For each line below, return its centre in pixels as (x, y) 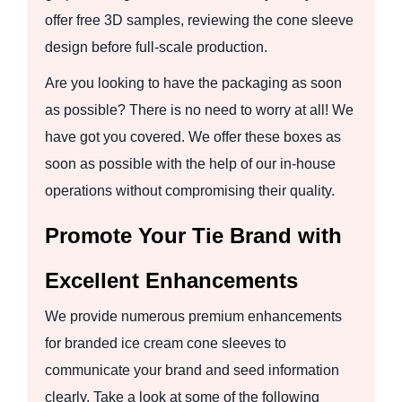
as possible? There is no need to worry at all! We (199, 109)
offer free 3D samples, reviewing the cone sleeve (199, 20)
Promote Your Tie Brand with (193, 235)
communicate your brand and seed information (192, 370)
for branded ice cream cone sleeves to (166, 343)
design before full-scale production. (156, 47)
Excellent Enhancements (171, 280)
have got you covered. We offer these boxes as (193, 136)
